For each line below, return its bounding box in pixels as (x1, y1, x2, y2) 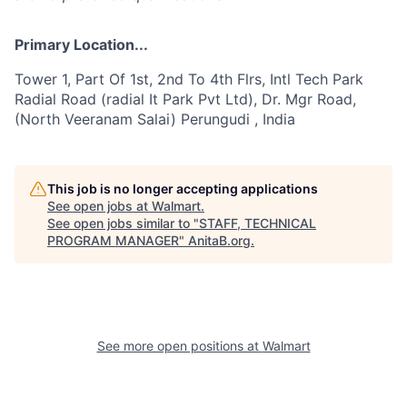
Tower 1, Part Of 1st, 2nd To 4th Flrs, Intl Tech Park (15, 69, 363, 88)
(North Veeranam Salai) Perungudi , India (15, 109, 295, 128)
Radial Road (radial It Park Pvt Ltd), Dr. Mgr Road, (15, 89, 356, 108)
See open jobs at (47, 197, 152, 213)
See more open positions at (96, 337, 263, 353)
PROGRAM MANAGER (47, 232, 179, 248)
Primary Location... (15, 35, 148, 54)
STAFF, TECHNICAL (199, 214, 316, 231)
